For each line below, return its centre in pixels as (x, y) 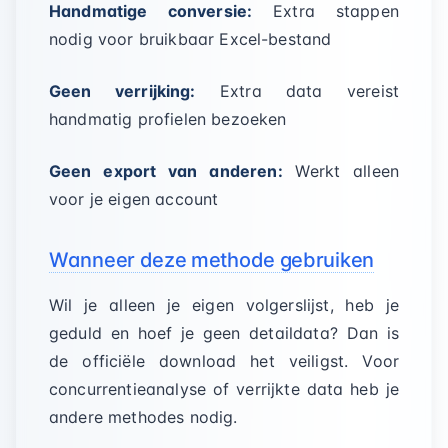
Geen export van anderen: (166, 171)
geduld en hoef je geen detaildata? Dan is (224, 333)
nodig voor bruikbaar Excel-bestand (190, 39)
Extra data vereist (297, 91)
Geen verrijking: (122, 91)
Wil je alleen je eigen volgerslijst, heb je (224, 305)
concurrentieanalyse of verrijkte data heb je (224, 389)
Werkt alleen (340, 171)
